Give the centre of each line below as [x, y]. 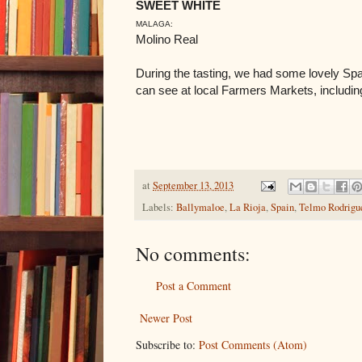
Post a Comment [194, 285]
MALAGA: [154, 23]
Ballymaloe [200, 207]
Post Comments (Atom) [253, 344]
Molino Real [168, 39]
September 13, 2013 [193, 185]
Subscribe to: [167, 344]
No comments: [193, 253]
